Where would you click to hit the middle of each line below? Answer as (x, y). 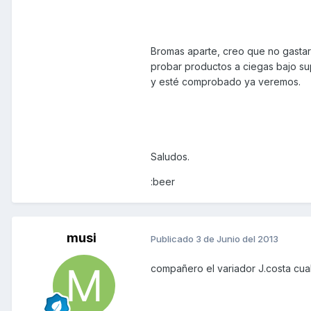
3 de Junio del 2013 (237, 238)
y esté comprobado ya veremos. (226, 81)
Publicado (173, 238)
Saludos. (170, 156)
